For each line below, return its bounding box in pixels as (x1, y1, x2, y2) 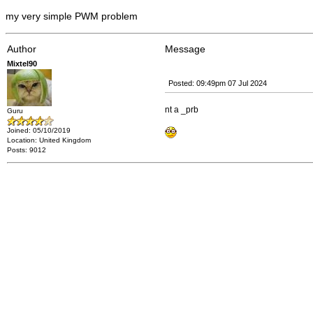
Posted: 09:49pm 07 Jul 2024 (168, 79, 267, 87)
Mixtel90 (7, 59, 37, 68)
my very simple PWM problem (6, 10, 138, 22)
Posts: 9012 (7, 146, 46, 154)
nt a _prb (165, 105, 198, 115)
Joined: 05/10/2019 (7, 126, 71, 134)
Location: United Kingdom (7, 136, 91, 144)
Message (165, 43, 205, 54)
